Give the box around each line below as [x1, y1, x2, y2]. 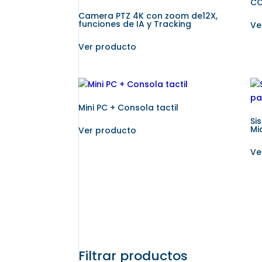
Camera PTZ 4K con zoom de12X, [78, 9, 218, 22]
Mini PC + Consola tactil [78, 102, 179, 114]
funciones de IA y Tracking [78, 18, 192, 30]
